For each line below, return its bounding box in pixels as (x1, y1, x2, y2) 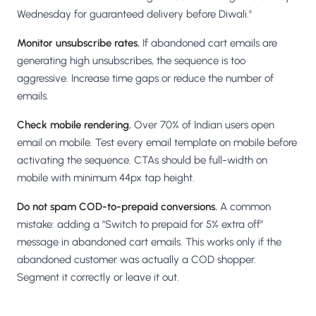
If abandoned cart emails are (140, 37, 277, 50)
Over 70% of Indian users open (131, 119, 274, 132)
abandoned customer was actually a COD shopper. (17, 253, 256, 267)
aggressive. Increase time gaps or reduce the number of (17, 72, 274, 85)
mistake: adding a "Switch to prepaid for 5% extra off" (17, 218, 263, 231)
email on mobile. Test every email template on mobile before (17, 136, 297, 150)
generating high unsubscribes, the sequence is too (17, 54, 245, 68)
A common (217, 200, 271, 214)
